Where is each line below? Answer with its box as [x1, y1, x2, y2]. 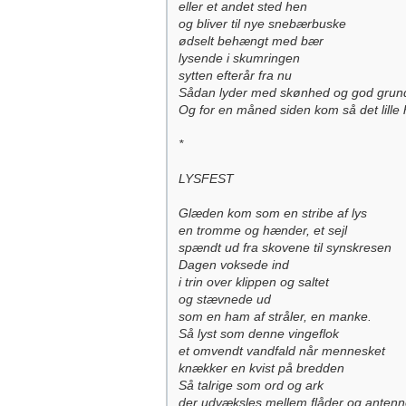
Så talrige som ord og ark [179, 378, 324, 392]
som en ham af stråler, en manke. [179, 309, 372, 324]
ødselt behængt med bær [179, 34, 324, 48]
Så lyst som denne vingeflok [179, 326, 339, 341]
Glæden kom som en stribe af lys [179, 206, 367, 220]
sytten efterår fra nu [179, 68, 292, 82]
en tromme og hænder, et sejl [179, 223, 347, 237]
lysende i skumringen [179, 51, 300, 65]
